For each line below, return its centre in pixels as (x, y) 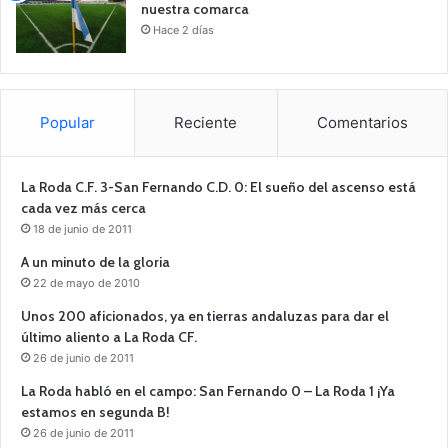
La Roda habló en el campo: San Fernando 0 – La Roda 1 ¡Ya (208, 390)
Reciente (206, 122)
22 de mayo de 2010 (86, 282)
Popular (68, 122)
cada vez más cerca (83, 207)
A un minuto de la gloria (95, 261)
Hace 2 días (183, 29)
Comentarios (362, 122)
